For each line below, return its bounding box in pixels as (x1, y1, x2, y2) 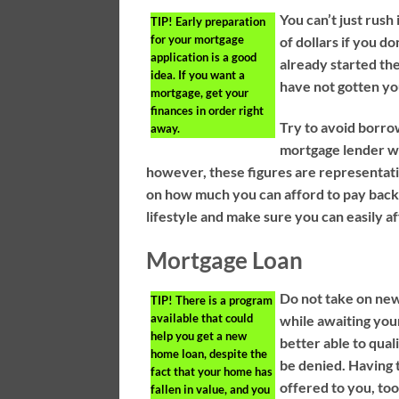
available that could (151, 310, 254, 325)
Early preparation (173, 14, 266, 29)
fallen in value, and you (151, 381, 271, 396)
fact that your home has (151, 363, 273, 379)
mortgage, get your (151, 85, 249, 101)
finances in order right (151, 103, 265, 118)
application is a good (151, 50, 257, 65)
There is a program (173, 292, 273, 307)
